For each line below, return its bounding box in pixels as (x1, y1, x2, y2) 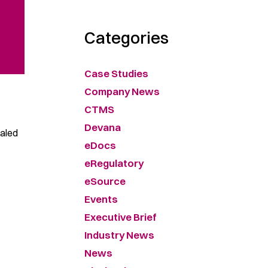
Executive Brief (84, 211, 157, 223)
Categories (84, 28, 169, 48)
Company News (84, 85, 160, 98)
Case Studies (84, 67, 148, 80)
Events (84, 193, 118, 205)
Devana (84, 121, 121, 133)
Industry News (84, 229, 154, 241)
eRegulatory (84, 157, 144, 169)
